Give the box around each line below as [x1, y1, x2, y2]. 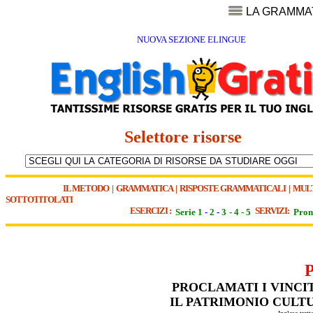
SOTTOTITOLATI [6, 194, 73, 205]
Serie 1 [175, 207, 203, 217]
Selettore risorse [124, 128, 254, 147]
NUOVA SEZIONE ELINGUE [136, 34, 246, 45]
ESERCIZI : [130, 205, 174, 216]
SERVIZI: [255, 205, 292, 216]
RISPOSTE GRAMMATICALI [180, 183, 286, 194]
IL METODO [63, 183, 109, 194]
